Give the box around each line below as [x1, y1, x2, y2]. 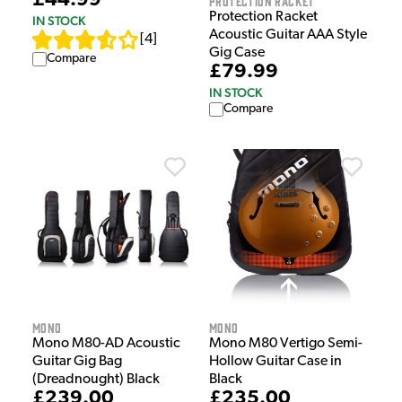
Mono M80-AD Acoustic [32, 336, 180, 351]
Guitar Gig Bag [32, 354, 122, 369]
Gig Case [209, 45, 265, 60]
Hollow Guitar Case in [209, 354, 342, 369]
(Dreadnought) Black [32, 371, 160, 387]
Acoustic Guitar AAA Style [209, 27, 367, 42]
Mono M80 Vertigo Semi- [209, 336, 363, 351]
